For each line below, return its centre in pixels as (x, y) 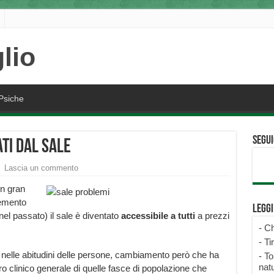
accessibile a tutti (159, 216)
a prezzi (213, 216)
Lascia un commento (41, 168)
